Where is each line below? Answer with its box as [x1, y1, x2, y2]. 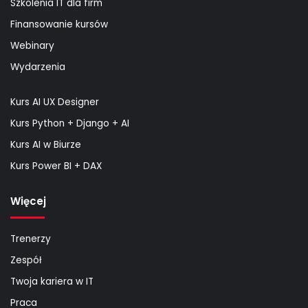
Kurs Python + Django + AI [10, 116, 129, 130]
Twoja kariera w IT [10, 274, 93, 288]
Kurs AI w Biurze [10, 137, 81, 151]
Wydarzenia [10, 60, 65, 74]
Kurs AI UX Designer [10, 95, 99, 109]
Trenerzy [10, 232, 51, 245]
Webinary [10, 38, 54, 52]
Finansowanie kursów [10, 17, 108, 31]
